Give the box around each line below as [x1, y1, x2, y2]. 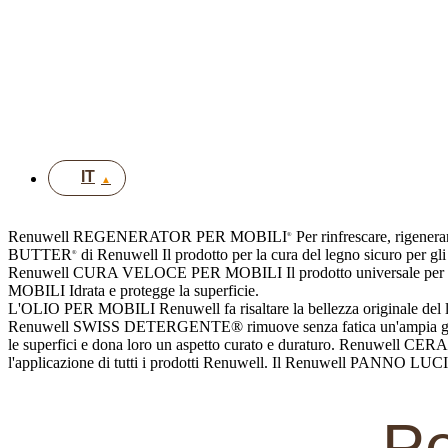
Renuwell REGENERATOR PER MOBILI [8, 228, 287, 245]
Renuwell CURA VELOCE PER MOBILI [8, 264, 282, 281]
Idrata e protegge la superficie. [69, 282, 259, 299]
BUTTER [8, 246, 72, 263]
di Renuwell [77, 246, 162, 263]
